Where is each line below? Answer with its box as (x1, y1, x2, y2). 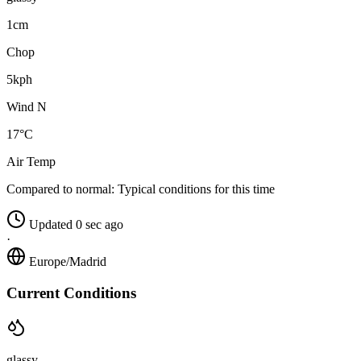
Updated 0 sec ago (29, 218, 123, 232)
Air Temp (6, 155, 56, 169)
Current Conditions (6, 284, 136, 301)
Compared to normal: (6, 182, 114, 197)
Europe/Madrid (29, 255, 106, 269)
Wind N (6, 100, 47, 114)
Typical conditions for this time (114, 182, 275, 197)
